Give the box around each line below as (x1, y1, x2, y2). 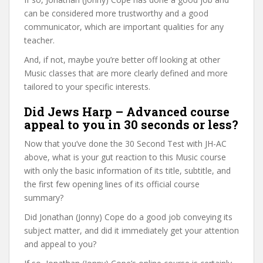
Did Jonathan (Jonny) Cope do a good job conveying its (24, 211, 232, 222)
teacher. (24, 34, 55, 46)
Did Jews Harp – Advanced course (24, 103, 230, 119)
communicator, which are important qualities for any (24, 21, 224, 32)
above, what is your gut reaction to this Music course (24, 151, 226, 163)
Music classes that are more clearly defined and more (24, 67, 228, 79)
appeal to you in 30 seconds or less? (24, 116, 238, 132)
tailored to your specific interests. (24, 80, 150, 92)
